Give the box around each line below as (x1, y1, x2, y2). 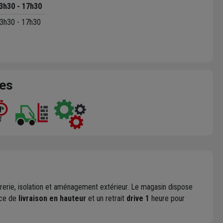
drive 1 (126, 193, 149, 203)
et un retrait (86, 193, 126, 203)
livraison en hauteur (18, 193, 86, 203)
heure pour (149, 193, 185, 203)
